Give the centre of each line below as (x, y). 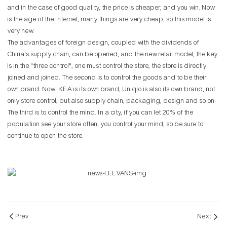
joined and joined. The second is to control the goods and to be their (107, 78)
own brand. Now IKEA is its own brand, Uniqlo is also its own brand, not (111, 89)
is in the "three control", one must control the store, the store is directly (107, 66)
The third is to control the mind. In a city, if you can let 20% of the (101, 113)
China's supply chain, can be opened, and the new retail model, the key (113, 54)
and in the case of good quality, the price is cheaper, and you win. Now (111, 8)
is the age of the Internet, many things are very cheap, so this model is (109, 20)
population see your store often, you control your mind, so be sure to (106, 124)
